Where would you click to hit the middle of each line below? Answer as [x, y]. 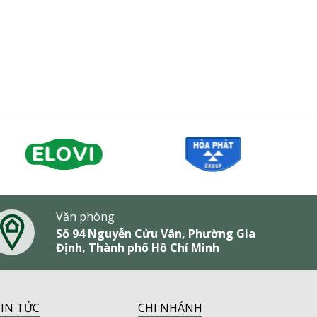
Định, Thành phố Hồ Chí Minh [138, 248]
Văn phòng [86, 217]
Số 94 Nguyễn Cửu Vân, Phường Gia [156, 234]
